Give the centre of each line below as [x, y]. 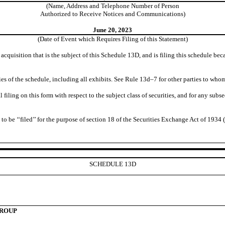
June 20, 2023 [113, 30]
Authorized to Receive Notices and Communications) [113, 14]
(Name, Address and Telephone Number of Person [113, 6]
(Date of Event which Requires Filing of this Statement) [113, 39]
